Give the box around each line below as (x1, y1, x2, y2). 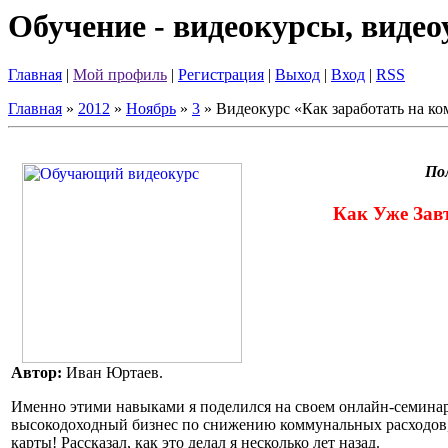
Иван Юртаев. (66, 364, 163, 382)
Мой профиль (73, 66, 167, 84)
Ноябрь (126, 100, 176, 118)
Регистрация (178, 66, 264, 84)
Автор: (11, 364, 66, 382)
